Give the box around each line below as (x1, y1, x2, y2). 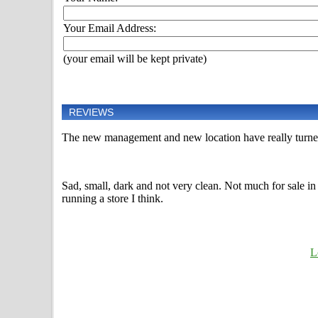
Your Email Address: (63, 22, 156, 35)
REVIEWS (69, 106, 114, 119)
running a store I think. (62, 192, 163, 205)
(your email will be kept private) (63, 53, 207, 65)
